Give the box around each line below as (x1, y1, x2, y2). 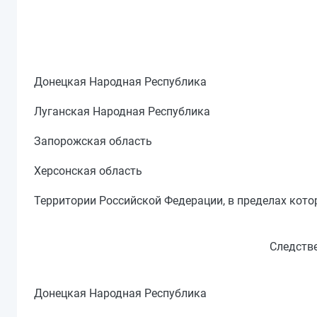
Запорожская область (34, 134, 152, 148)
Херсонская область (34, 164, 142, 178)
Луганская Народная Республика (34, 105, 210, 118)
